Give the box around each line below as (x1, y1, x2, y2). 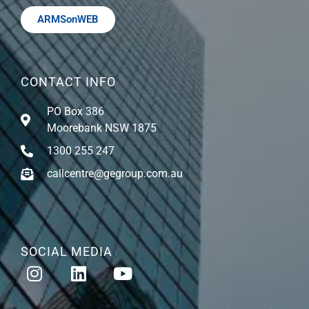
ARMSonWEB (37, 13, 99, 26)
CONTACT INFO (21, 74, 116, 90)
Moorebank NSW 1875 (46, 121, 157, 135)
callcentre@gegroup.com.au (46, 167, 183, 181)
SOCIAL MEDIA (21, 244, 112, 259)
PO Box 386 (46, 105, 104, 119)
